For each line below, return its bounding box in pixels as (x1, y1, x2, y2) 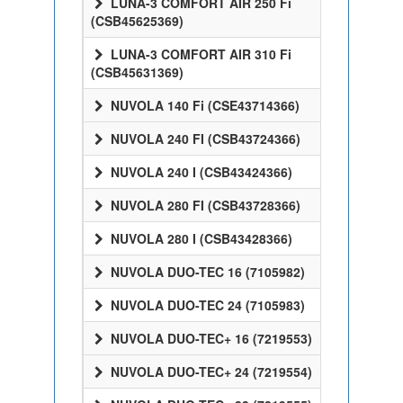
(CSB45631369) (91, 63, 184, 81)
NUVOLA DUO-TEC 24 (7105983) (107, 296, 305, 314)
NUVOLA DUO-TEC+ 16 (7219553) (107, 329, 312, 347)
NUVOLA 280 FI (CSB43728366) (107, 196, 300, 214)
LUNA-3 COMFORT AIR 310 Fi (107, 45, 291, 63)
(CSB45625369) (91, 12, 184, 30)
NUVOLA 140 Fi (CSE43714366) (107, 96, 300, 114)
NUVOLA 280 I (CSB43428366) (107, 229, 292, 247)
